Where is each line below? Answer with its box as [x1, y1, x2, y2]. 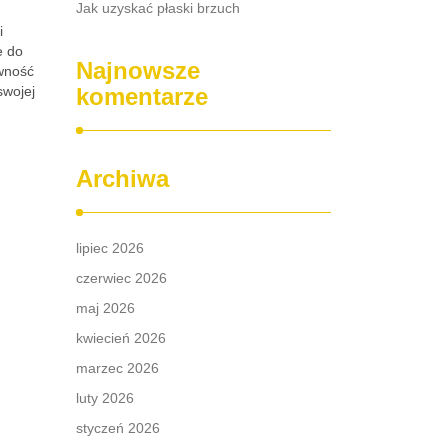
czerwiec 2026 [76, 270, 167, 286]
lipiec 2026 [76, 240, 144, 256]
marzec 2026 [76, 360, 159, 376]
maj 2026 [76, 300, 135, 316]
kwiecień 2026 [76, 330, 166, 346]
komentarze [76, 83, 208, 110]
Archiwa [76, 165, 169, 192]
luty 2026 [76, 390, 134, 406]
